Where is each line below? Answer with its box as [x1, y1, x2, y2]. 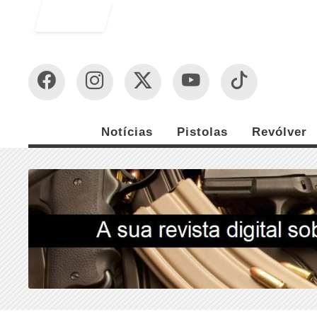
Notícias [101, 125, 153, 139]
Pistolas [177, 125, 228, 139]
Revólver [252, 125, 307, 139]
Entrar [59, 8, 100, 23]
